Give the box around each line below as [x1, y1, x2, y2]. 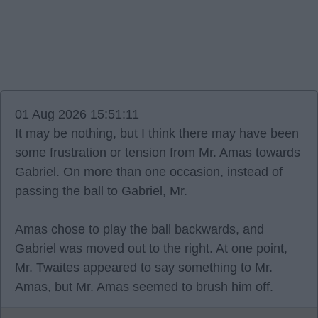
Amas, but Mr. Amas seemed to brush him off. [15, 280, 273, 294]
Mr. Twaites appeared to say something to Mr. [15, 261, 273, 275]
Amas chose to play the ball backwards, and [15, 222, 264, 236]
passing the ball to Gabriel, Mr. [15, 184, 187, 198]
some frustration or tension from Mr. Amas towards [15, 146, 300, 160]
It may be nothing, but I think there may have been [15, 126, 299, 141]
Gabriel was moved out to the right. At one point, [15, 241, 287, 256]
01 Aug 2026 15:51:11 [15, 107, 139, 121]
